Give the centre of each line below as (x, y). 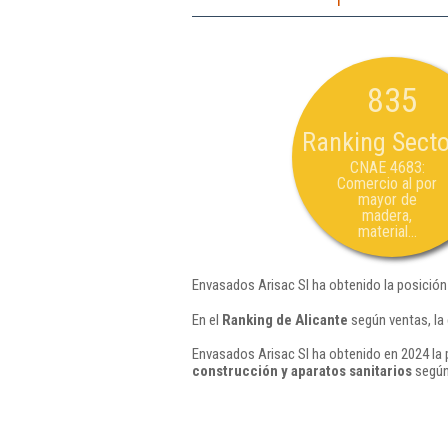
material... (387, 231)
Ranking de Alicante (285, 319)
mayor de (387, 199)
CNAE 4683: (387, 167)
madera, (387, 215)
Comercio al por (387, 183)
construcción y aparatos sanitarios (302, 371)
